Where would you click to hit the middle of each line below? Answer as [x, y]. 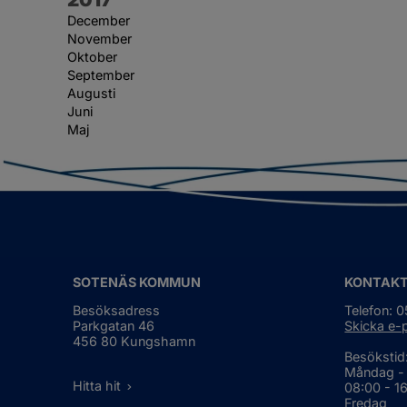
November [99, 38]
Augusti [91, 93]
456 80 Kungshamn [134, 342]
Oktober [92, 56]
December [99, 20]
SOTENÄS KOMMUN [137, 283]
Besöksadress [117, 311]
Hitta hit [97, 385]
